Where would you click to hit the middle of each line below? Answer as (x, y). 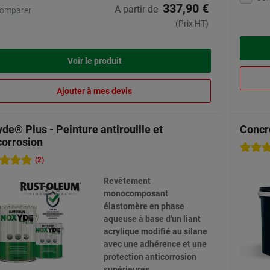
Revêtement (127, 181)
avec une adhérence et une (155, 244)
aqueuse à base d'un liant (152, 219)
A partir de (136, 10)
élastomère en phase (144, 206)
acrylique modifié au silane (155, 232)
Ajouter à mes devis (94, 91)
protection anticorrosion (150, 257)
